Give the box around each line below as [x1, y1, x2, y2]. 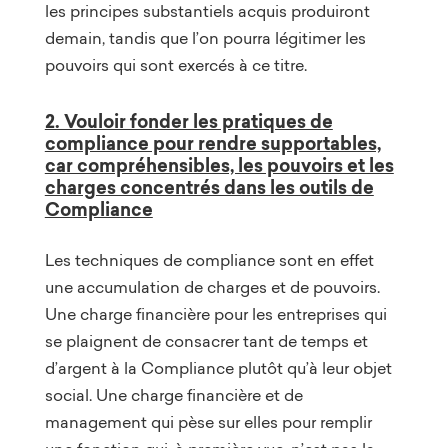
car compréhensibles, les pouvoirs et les [44, 152, 394, 179]
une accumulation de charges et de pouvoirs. [44, 275, 380, 298]
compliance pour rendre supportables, [44, 130, 381, 157]
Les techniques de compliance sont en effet [44, 248, 374, 271]
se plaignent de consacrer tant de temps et [44, 329, 368, 352]
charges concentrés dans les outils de [44, 174, 374, 201]
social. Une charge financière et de [44, 383, 303, 406]
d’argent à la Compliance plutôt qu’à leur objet [44, 356, 392, 379]
